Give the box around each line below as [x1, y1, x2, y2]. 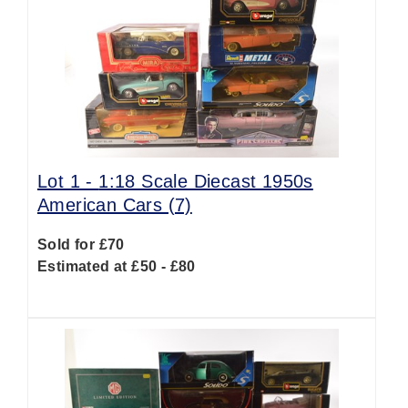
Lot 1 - [37, 171, 99, 191]
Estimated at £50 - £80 [37, 259, 196, 274]
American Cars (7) [37, 195, 192, 215]
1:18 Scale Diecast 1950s [98, 171, 313, 191]
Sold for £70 [37, 237, 125, 252]
